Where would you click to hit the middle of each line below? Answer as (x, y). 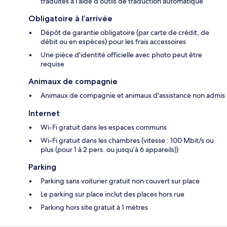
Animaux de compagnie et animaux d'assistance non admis (133, 96)
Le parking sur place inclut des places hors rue (112, 194)
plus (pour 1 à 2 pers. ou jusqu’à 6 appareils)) (109, 150)
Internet (44, 113)
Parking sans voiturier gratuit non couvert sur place (120, 181)
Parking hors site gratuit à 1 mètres (94, 207)
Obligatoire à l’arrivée (70, 19)
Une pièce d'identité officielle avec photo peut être (121, 55)
